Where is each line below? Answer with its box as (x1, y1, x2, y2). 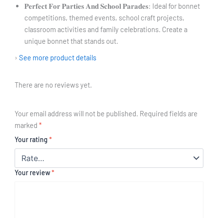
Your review (15, 168, 52, 177)
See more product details (19, 53, 96, 62)
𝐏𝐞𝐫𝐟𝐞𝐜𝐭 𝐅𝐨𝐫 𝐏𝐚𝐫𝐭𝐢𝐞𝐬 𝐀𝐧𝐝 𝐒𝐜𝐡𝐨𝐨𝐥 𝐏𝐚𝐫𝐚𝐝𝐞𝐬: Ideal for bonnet (24, 1, 200, 11)
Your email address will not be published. (15, 109, 138, 118)
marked (15, 120, 39, 129)
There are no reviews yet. (15, 80, 92, 90)
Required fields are (140, 109, 198, 118)
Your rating (15, 135, 49, 144)
